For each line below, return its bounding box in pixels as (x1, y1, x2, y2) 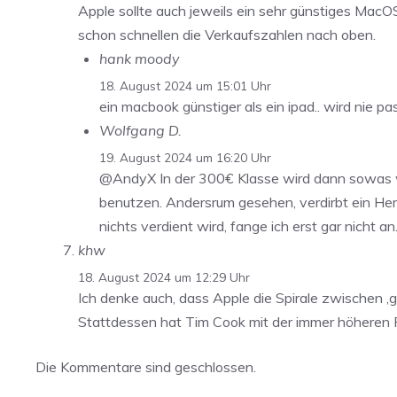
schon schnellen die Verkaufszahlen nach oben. (78, 26, 376, 44)
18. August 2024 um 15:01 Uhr (99, 77, 271, 93)
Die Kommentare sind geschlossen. (35, 357, 256, 376)
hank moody (99, 50, 180, 68)
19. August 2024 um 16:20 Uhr (99, 149, 271, 165)
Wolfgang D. (99, 121, 182, 139)
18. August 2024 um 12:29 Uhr (78, 269, 250, 284)
